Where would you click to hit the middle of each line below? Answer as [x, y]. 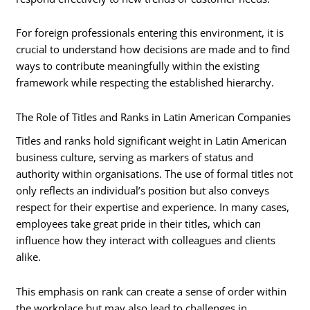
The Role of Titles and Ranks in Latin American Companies [154, 117]
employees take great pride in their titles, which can [139, 224]
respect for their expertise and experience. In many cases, [153, 207]
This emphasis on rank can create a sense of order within [152, 291]
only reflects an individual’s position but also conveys [143, 191]
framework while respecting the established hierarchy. [145, 83]
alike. [29, 257]
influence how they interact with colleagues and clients [146, 240]
